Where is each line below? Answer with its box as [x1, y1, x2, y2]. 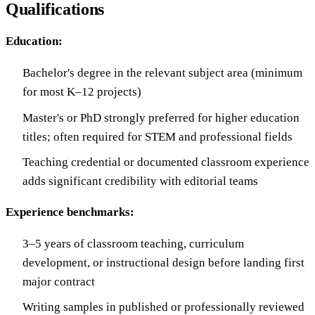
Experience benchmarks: [6, 205, 134, 219]
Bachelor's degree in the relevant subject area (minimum [22, 66, 302, 80]
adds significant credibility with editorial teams [22, 174, 258, 188]
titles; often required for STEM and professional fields [22, 129, 292, 143]
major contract [22, 274, 95, 288]
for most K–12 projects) [22, 85, 141, 99]
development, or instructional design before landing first [22, 255, 304, 269]
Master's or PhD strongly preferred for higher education [22, 110, 300, 124]
